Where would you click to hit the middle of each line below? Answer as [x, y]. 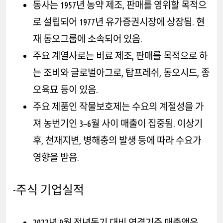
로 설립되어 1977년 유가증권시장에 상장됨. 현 [119, 22]
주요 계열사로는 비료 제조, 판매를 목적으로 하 [120, 56]
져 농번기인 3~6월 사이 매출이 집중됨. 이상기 [118, 123]
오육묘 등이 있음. [65, 89]
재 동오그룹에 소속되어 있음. [88, 39]
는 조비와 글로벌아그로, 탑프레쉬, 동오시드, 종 [121, 72]
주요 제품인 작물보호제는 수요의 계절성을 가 [118, 106]
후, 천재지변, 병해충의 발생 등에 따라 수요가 [117, 140]
